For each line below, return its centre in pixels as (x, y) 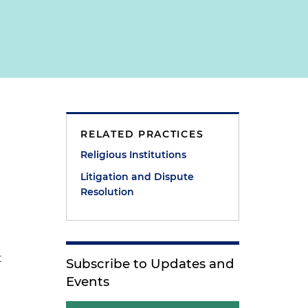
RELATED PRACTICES (142, 134)
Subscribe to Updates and (151, 264)
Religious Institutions (134, 155)
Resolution (108, 192)
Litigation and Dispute (137, 177)
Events (88, 282)
